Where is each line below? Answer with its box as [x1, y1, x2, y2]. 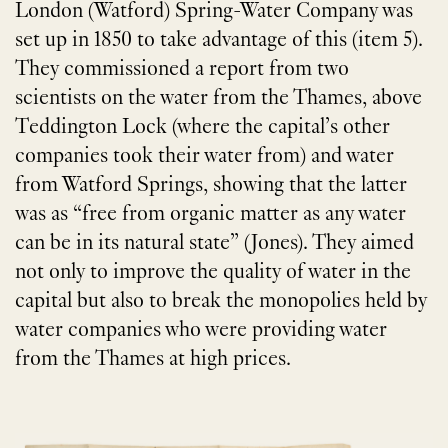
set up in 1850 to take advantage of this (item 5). [15, 30, 423, 53]
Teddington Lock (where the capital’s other [15, 117, 390, 140]
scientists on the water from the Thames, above [15, 88, 422, 111]
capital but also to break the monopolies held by [15, 291, 427, 314]
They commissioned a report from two [15, 59, 349, 82]
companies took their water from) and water [15, 146, 394, 169]
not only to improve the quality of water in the [15, 262, 411, 285]
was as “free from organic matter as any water [15, 204, 406, 227]
